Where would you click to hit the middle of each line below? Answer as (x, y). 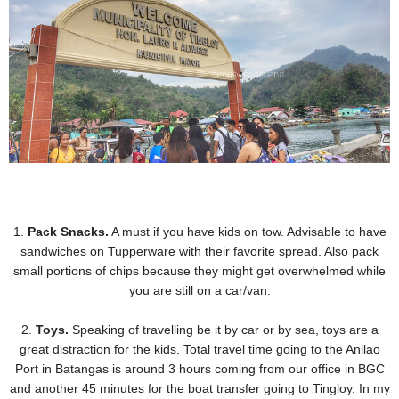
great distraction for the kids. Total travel (134, 350)
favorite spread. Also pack (306, 252)
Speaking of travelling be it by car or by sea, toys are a (223, 330)
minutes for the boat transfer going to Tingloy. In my (244, 389)
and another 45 (54, 389)
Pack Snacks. (68, 232)
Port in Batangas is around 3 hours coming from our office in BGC (199, 369)
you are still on (171, 291)
